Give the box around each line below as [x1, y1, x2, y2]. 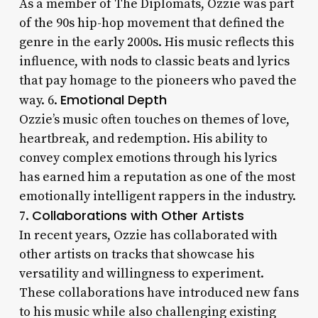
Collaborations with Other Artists [31, 206, 244, 224]
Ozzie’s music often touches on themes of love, [18, 111, 290, 128]
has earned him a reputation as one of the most [18, 168, 295, 185]
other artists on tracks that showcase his [18, 246, 254, 263]
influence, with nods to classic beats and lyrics [18, 53, 290, 70]
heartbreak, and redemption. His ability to [18, 130, 268, 147]
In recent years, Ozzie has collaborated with [18, 226, 278, 243]
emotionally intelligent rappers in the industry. [18, 187, 296, 204]
